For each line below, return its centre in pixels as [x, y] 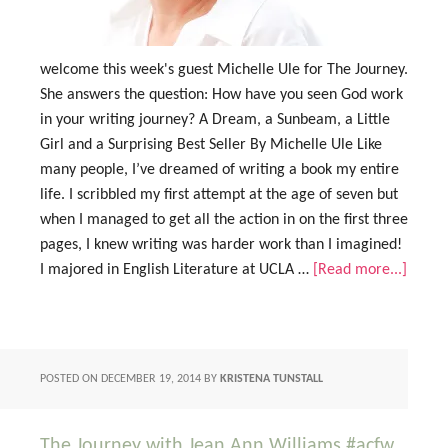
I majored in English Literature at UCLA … [176, 270]
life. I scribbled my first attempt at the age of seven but [219, 195]
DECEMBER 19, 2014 [151, 379]
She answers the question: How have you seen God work [221, 95]
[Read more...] [360, 270]
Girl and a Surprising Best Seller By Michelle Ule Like [211, 145]
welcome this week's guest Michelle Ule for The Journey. [224, 70]
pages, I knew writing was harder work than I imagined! [221, 245]
